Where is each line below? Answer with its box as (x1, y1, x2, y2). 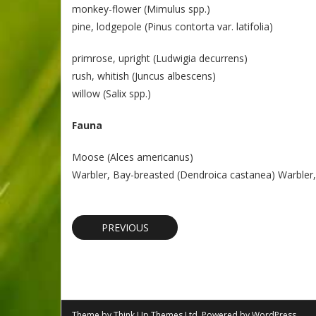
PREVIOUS (101, 221, 149, 234)
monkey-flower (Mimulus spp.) (72, 2, 210, 16)
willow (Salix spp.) (72, 87, 151, 100)
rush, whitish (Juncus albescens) (72, 69, 216, 83)
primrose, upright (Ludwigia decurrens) (72, 51, 248, 65)
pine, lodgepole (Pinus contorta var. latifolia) (72, 20, 273, 33)
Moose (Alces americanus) (72, 150, 193, 164)
